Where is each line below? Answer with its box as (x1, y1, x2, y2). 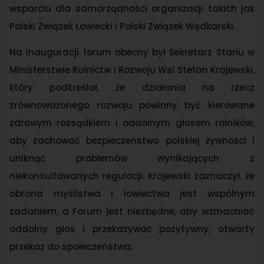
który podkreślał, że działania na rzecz (9, 81, 255, 94)
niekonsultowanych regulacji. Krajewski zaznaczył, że (9, 170, 255, 183)
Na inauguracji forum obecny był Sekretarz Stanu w (9, 46, 255, 59)
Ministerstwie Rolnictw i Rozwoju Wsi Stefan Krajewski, (9, 64, 255, 77)
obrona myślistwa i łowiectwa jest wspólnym (9, 187, 255, 200)
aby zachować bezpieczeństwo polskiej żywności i (9, 134, 255, 147)
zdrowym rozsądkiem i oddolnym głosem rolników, (9, 117, 255, 130)
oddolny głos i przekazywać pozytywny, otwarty (9, 223, 255, 236)
